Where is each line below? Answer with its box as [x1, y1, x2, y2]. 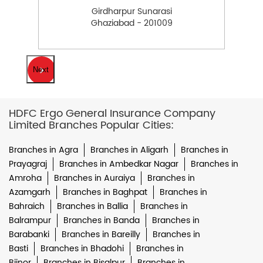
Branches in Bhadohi [41, 242, 124, 256]
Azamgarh [9, 186, 50, 200]
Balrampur [9, 214, 51, 228]
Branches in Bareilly [62, 228, 140, 242]
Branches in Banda [63, 214, 140, 228]
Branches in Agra [9, 143, 78, 157]
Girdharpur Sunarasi [91, 4, 172, 18]
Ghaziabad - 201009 [90, 16, 173, 30]
